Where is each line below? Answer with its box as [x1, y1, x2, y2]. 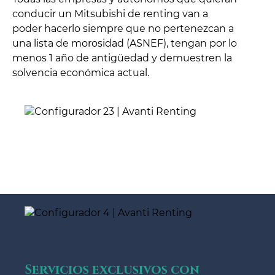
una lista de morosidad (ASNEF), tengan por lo [12, 37, 237, 50]
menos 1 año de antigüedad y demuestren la [12, 52, 232, 64]
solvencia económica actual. [12, 67, 149, 79]
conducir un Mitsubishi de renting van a [12, 8, 208, 20]
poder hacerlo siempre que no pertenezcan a [12, 23, 234, 35]
